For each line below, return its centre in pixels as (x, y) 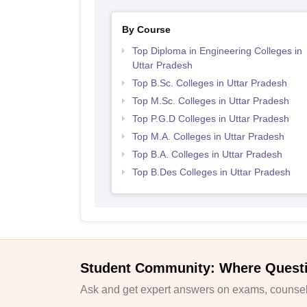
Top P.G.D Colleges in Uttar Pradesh (210, 118)
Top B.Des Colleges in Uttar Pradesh (211, 172)
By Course (146, 29)
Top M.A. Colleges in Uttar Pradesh (208, 136)
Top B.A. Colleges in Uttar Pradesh (207, 154)
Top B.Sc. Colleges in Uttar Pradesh (209, 83)
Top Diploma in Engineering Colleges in (217, 50)
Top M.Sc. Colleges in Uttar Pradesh (210, 100)
